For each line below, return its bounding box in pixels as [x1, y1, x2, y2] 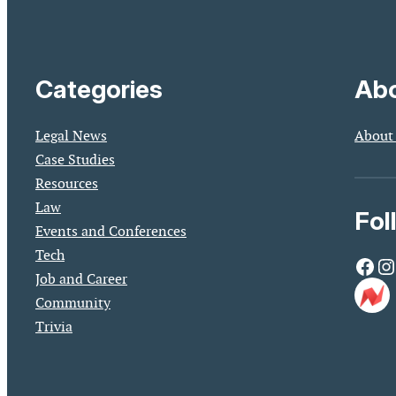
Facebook [354, 251, 365, 279]
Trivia [35, 316, 72, 336]
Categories [35, 73, 163, 104]
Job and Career [35, 269, 127, 288]
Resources [35, 173, 98, 193]
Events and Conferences [35, 221, 187, 240]
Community [35, 293, 110, 312]
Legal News [35, 126, 107, 145]
